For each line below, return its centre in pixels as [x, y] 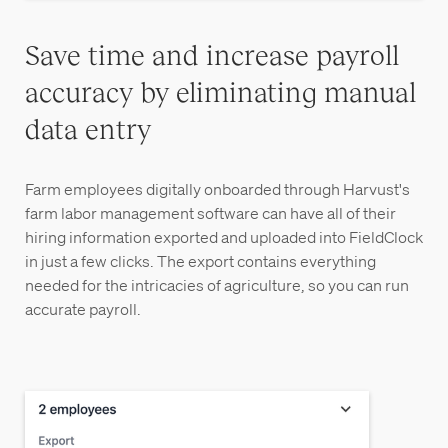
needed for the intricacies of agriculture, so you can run [217, 285]
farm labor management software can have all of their [210, 213]
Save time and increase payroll [212, 54]
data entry [88, 128]
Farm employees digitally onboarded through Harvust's [217, 189]
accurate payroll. [83, 309]
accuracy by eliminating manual [220, 91]
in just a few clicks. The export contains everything [200, 261]
